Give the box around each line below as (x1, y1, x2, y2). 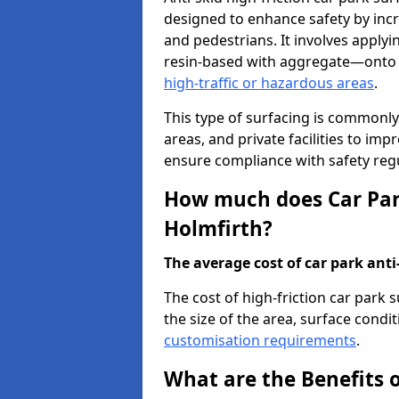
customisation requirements (164, 330, 356, 350)
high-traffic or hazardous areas (164, 73, 374, 93)
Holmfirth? (164, 215, 273, 242)
